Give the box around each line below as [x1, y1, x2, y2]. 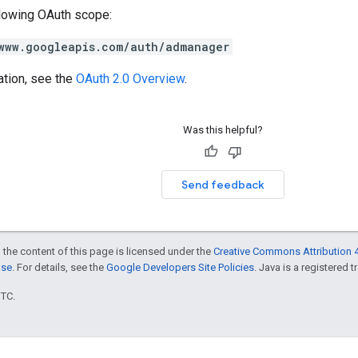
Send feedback [181, 177, 265, 192]
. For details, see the [12, 261, 106, 273]
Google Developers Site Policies [106, 261, 254, 273]
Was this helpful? [182, 123, 263, 136]
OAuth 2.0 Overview [76, 70, 185, 86]
